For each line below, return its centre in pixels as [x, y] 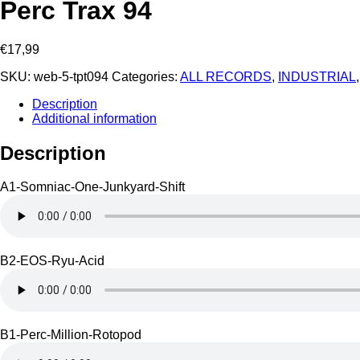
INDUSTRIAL [317, 76]
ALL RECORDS [226, 76]
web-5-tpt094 [71, 76]
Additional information [94, 118]
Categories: [146, 76]
